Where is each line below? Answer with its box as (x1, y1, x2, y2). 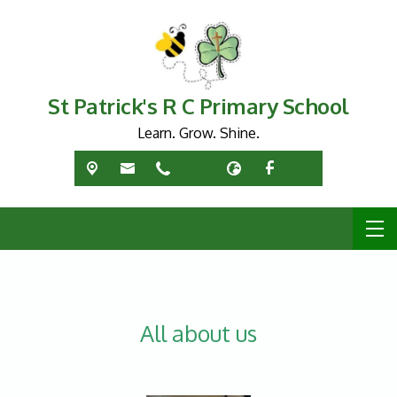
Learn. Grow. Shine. (137, 123, 260, 142)
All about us (140, 318, 257, 347)
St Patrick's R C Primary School (48, 91, 349, 120)
